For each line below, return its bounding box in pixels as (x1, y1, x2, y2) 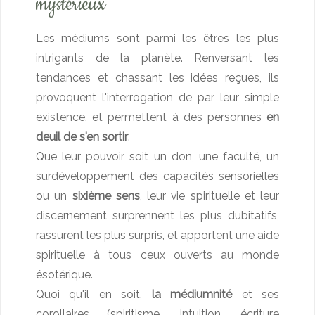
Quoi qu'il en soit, (36, 288, 152, 301)
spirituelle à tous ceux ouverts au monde (36, 248, 279, 262)
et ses (232, 288, 280, 301)
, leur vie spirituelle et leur (139, 189, 279, 202)
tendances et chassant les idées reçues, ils (36, 71, 279, 84)
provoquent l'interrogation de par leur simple (36, 91, 279, 104)
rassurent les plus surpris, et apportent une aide (36, 229, 279, 242)
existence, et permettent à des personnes (36, 110, 262, 124)
